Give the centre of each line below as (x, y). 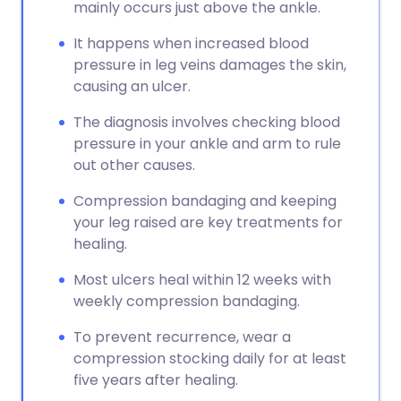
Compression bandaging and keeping (205, 201)
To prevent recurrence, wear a (182, 337)
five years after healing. (156, 380)
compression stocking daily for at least (210, 358)
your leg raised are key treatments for (208, 222)
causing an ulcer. (132, 86)
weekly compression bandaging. (187, 301)
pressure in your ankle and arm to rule (207, 144)
